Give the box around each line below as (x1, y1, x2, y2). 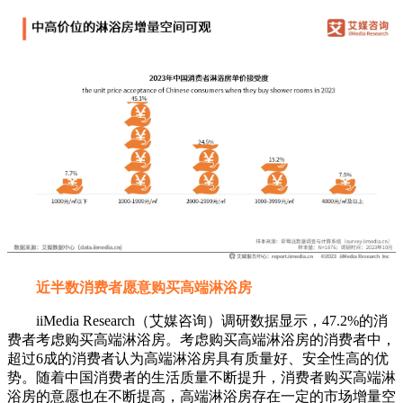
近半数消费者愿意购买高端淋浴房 (36, 280, 252, 296)
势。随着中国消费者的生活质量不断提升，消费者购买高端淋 (7, 370, 396, 386)
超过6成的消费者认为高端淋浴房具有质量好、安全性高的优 (7, 351, 389, 367)
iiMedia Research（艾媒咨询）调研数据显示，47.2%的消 (7, 313, 388, 329)
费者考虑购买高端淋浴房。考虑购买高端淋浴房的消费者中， (7, 332, 396, 348)
